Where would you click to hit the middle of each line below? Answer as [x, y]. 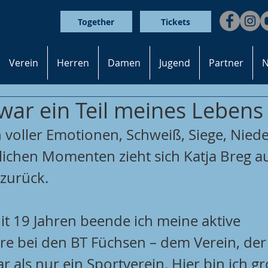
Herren [73, 63]
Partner [226, 63]
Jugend [175, 63]
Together [96, 22]
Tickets [176, 22]
